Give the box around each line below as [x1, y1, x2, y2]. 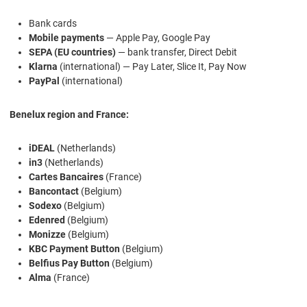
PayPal [29, 75, 60, 87]
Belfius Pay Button [29, 258, 110, 269]
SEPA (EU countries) [29, 47, 116, 58]
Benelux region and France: [10, 109, 129, 121]
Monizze [29, 229, 66, 241]
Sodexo [29, 200, 62, 212]
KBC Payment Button [29, 243, 120, 255]
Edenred [29, 214, 65, 226]
